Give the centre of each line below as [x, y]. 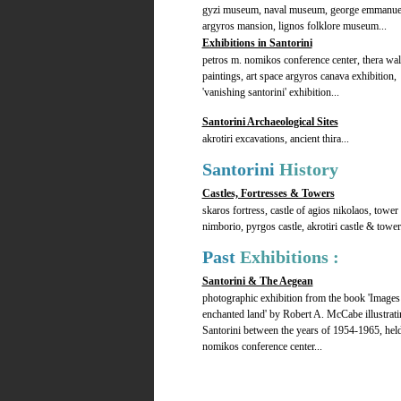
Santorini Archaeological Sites [270, 122]
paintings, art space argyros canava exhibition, [299, 76]
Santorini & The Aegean [257, 281]
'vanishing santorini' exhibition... [270, 92]
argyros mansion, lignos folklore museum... [294, 26]
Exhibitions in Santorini [257, 43]
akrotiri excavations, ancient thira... [275, 139]
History [308, 169]
